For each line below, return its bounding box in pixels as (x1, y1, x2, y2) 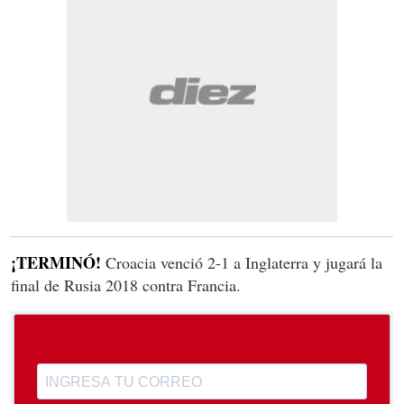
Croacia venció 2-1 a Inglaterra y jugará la (101, 252, 382, 274)
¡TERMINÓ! (11, 251, 101, 275)
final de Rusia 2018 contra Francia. (11, 274, 241, 297)
